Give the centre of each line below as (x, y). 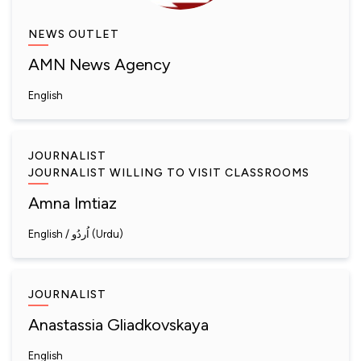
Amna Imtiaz (73, 203)
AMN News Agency (100, 64)
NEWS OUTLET (74, 34)
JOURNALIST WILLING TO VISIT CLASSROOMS (169, 173)
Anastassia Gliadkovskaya (118, 325)
